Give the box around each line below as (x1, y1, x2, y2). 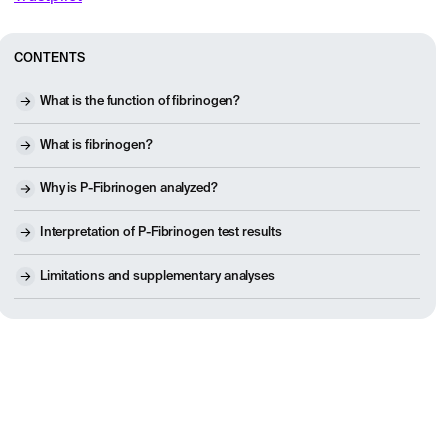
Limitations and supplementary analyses (39, 270, 275, 284)
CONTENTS (13, 52, 85, 65)
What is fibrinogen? (39, 138, 153, 152)
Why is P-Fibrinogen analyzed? (39, 182, 218, 196)
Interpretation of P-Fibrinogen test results (39, 226, 282, 240)
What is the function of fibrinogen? (39, 94, 241, 108)
